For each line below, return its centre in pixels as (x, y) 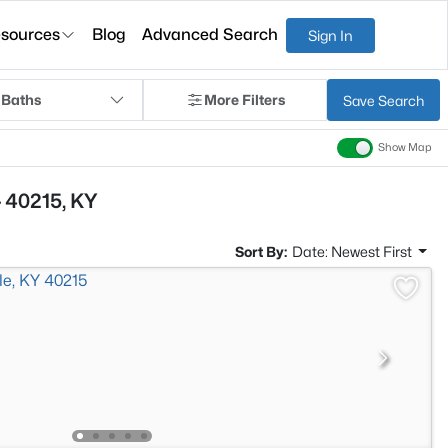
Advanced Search (210, 34)
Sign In (331, 35)
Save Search (383, 100)
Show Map (405, 148)
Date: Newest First (353, 251)
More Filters (244, 99)
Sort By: (260, 251)
